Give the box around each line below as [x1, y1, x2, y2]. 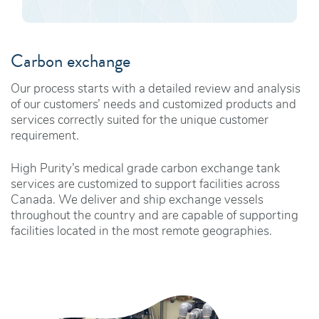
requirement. [11, 130, 79, 143]
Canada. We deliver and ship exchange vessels [11, 194, 263, 207]
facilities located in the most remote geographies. [11, 226, 272, 239]
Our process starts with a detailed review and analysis [11, 83, 300, 96]
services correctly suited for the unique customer [11, 115, 268, 127]
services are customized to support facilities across [11, 179, 280, 192]
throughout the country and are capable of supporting [11, 210, 298, 223]
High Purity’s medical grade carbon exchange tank [11, 163, 280, 176]
